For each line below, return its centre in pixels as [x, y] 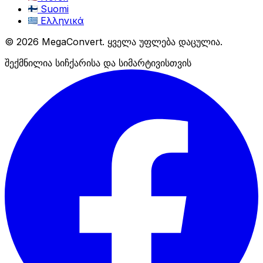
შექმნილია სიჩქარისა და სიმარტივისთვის [98, 63]
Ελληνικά [61, 20]
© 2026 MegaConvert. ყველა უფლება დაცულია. [114, 41]
